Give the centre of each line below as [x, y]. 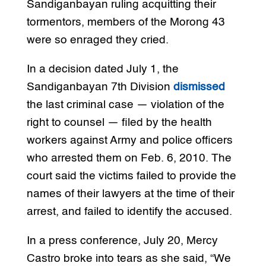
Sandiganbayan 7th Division [100, 87]
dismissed [199, 87]
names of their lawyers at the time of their [130, 194]
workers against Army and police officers [129, 140]
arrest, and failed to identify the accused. [129, 211]
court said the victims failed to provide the [131, 176]
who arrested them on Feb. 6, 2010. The [129, 158]
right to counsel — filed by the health [119, 122]
